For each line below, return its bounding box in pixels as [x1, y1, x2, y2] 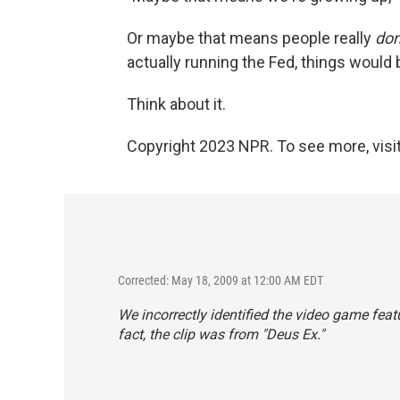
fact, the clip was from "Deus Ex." [118, 326, 324, 343]
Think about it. [127, 95, 226, 113]
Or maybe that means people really [127, 29, 375, 47]
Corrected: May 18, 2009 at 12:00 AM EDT [118, 273, 323, 287]
